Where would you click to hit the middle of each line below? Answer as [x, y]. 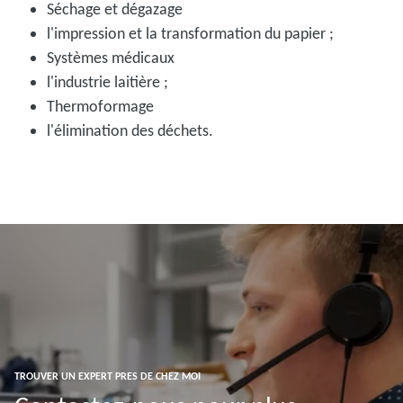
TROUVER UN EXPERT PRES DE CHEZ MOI [107, 376]
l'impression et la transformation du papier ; [190, 33]
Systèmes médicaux [111, 57]
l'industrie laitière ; [107, 81]
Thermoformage [100, 106]
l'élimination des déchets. [130, 130]
